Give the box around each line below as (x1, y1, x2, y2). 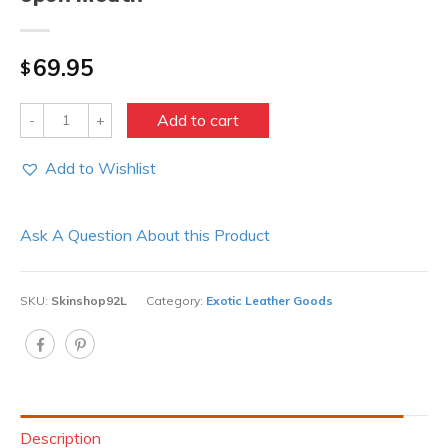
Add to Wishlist (45, 157, 156, 178)
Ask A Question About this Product (20, 224, 270, 245)
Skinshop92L (51, 292, 127, 308)
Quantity (20, 103, 93, 127)
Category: (146, 292, 206, 308)
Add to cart (157, 110, 239, 131)
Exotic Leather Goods (206, 292, 333, 308)
